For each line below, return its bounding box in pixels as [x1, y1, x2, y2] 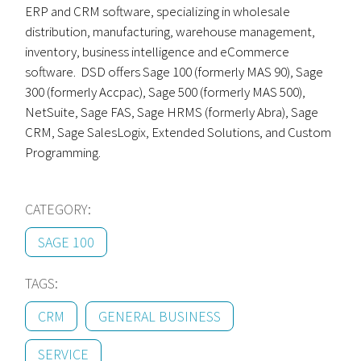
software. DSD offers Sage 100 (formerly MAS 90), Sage [25, 63, 324, 81]
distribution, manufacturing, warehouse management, [25, 23, 316, 40]
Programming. [25, 143, 102, 161]
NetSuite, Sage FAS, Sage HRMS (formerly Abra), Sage [25, 103, 319, 121]
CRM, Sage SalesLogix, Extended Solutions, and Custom [25, 123, 332, 141]
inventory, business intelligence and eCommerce [25, 43, 290, 60]
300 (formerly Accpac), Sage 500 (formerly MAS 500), [25, 83, 306, 101]
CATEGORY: [25, 200, 92, 218]
